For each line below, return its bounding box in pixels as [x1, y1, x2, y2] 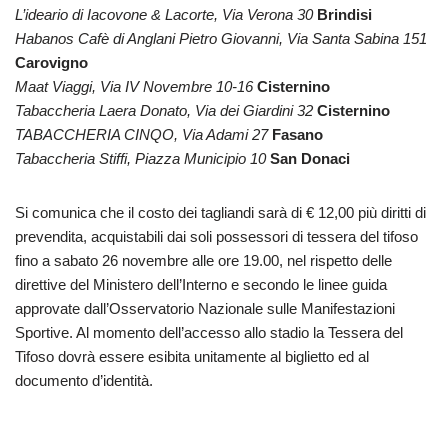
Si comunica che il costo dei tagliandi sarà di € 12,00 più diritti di [15, 204, 426, 222]
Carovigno [15, 54, 88, 72]
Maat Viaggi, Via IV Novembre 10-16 [15, 78, 253, 96]
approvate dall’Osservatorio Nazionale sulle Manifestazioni [15, 300, 395, 318]
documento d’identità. [15, 372, 153, 390]
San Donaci [270, 150, 350, 168]
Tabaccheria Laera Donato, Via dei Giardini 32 [15, 102, 313, 120]
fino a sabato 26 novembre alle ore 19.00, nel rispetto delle [15, 252, 392, 270]
